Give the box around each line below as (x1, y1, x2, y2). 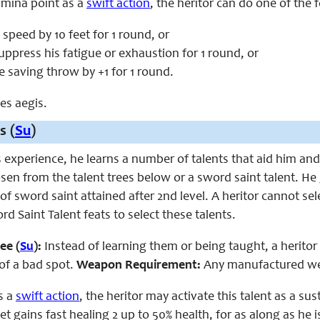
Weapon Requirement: (76, 259, 201, 272)
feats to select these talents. (81, 209, 236, 222)
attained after (78, 191, 157, 204)
